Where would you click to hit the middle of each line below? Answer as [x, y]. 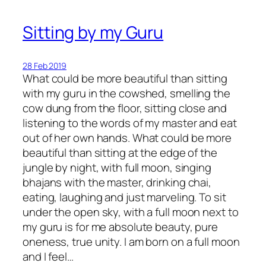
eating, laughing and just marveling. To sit [124, 197]
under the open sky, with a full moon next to [131, 212]
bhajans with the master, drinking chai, [117, 183]
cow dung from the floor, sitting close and [125, 108]
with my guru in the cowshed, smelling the [126, 94]
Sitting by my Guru [93, 33]
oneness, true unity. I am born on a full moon [131, 242]
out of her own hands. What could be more [127, 138]
